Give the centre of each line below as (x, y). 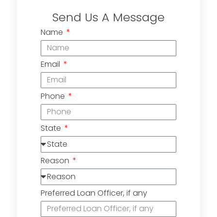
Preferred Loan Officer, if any (94, 193)
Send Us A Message (108, 17)
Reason (56, 160)
